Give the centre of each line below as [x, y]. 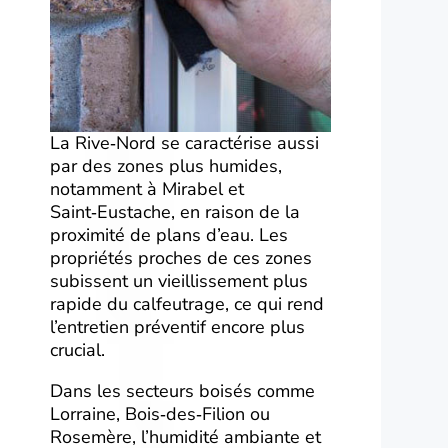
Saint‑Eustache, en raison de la [175, 212]
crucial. [77, 350]
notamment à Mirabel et [147, 189]
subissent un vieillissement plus [179, 281]
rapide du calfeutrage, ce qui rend [187, 304]
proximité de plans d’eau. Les [169, 235]
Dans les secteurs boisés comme [182, 391]
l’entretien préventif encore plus [177, 327]
